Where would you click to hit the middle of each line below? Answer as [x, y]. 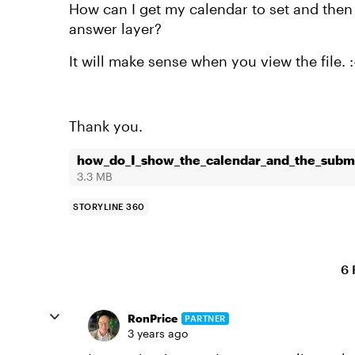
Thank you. [106, 126]
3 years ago [158, 333]
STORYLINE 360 [109, 206]
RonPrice [153, 318]
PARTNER [205, 318]
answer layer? [115, 29]
